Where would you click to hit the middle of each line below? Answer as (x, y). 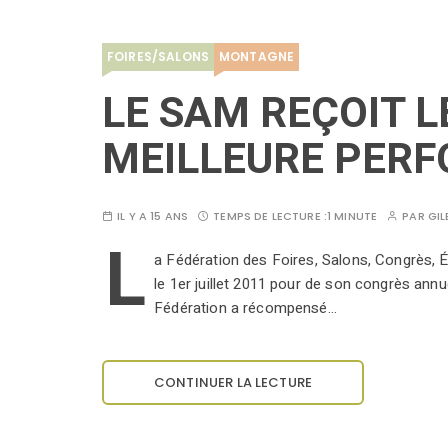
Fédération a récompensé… (245, 308)
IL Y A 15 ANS (153, 216)
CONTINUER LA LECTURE (233, 383)
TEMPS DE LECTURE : (270, 216)
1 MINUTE (352, 216)
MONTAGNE (256, 57)
